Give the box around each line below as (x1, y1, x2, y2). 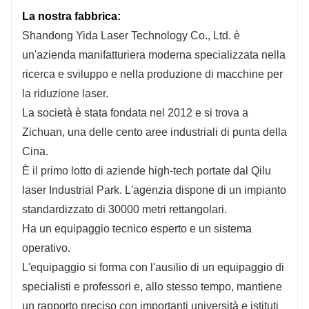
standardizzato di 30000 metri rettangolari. (22, 203, 230, 215)
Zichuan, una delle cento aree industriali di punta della (22, 126, 287, 138)
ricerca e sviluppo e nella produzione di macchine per (22, 68, 283, 80)
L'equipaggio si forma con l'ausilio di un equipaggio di (22, 261, 284, 273)
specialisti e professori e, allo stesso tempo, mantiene (22, 280, 282, 292)
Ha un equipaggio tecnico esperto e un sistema (22, 222, 252, 235)
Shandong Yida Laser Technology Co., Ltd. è (22, 29, 240, 41)
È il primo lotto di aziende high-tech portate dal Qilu (22, 164, 271, 177)
